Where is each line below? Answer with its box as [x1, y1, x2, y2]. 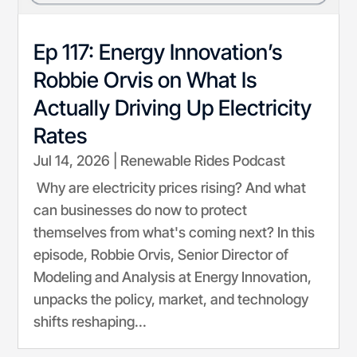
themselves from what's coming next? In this [33, 223, 316, 241]
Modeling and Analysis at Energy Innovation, [33, 268, 312, 285]
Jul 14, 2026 [33, 151, 111, 169]
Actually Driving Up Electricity [33, 94, 312, 121]
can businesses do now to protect [33, 201, 248, 218]
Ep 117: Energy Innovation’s [33, 38, 283, 65]
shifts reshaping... [33, 312, 147, 330]
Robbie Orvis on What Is [33, 66, 257, 93]
